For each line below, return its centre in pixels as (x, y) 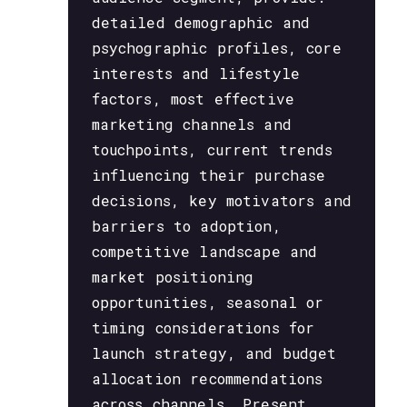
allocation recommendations (207, 379)
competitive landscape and (204, 252)
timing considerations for (203, 328)
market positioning (173, 277)
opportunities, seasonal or (208, 303)
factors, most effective (193, 99)
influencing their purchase (208, 175)
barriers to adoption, (186, 226)
